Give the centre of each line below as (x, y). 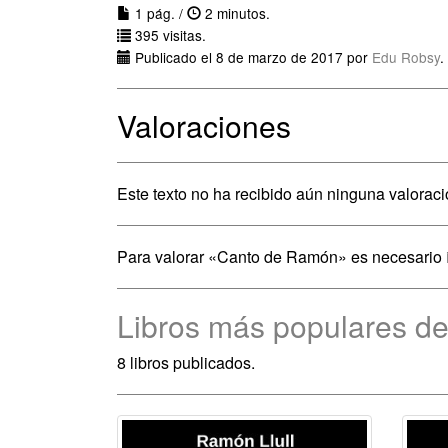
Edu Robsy (406, 57)
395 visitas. (168, 35)
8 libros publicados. (186, 362)
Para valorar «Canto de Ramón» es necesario (281, 256)
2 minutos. (235, 13)
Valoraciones (204, 125)
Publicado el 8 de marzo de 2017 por (251, 57)
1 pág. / (159, 13)
